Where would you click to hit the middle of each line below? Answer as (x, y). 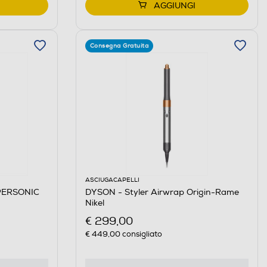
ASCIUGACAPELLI (112, 180)
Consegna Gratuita (119, 46)
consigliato (141, 234)
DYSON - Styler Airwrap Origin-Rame (162, 193)
